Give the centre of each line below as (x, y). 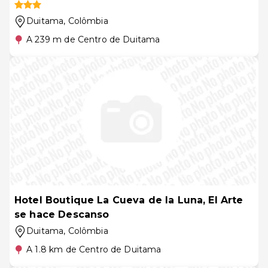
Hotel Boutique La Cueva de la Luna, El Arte (129, 200)
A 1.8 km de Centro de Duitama (94, 249)
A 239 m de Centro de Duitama (93, 39)
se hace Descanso (62, 214)
